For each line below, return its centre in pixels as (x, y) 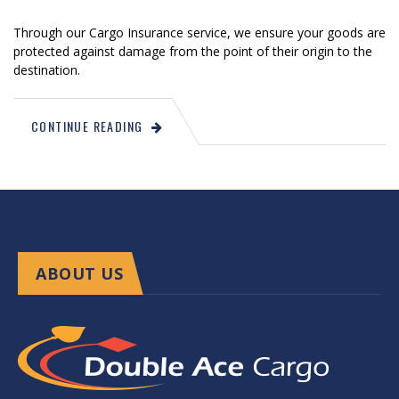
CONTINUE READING (87, 126)
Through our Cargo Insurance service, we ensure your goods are (199, 32)
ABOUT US (80, 273)
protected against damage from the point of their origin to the (193, 51)
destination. (47, 69)
